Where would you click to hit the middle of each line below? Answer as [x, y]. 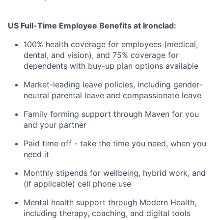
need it [36, 154]
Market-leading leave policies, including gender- [113, 84]
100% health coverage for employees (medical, [111, 44]
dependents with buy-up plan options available [111, 66]
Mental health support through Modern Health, [110, 202]
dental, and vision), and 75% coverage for [101, 55]
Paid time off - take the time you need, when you [115, 143]
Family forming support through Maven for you [111, 114]
